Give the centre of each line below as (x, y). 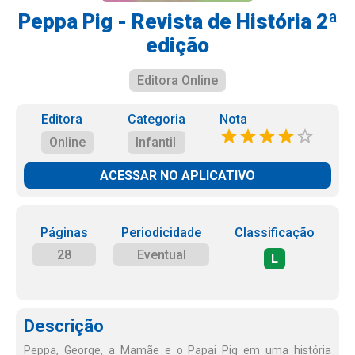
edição (177, 45)
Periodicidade (161, 233)
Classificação (275, 233)
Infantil (155, 142)
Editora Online (177, 80)
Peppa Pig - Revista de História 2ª (177, 21)
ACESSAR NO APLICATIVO (177, 176)
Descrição (64, 326)
